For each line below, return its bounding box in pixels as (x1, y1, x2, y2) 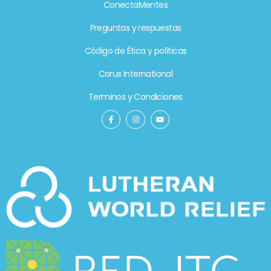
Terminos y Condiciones (88, 91, 183, 103)
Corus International (98, 68, 173, 80)
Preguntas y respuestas (90, 22, 181, 34)
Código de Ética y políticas (84, 45, 187, 57)
